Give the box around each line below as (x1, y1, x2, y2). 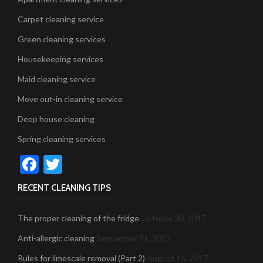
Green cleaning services (18, 34, 106, 44)
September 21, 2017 (96, 233, 171, 243)
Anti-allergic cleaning (18, 233, 95, 243)
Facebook (39, 153, 116, 176)
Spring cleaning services (18, 134, 106, 144)
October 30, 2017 (141, 213, 206, 223)
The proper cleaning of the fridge (18, 213, 139, 223)
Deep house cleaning (18, 114, 95, 124)
